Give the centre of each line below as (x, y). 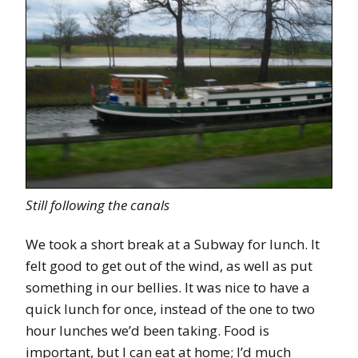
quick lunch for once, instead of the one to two (170, 309)
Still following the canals (97, 205)
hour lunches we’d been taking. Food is (147, 331)
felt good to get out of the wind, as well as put (169, 266)
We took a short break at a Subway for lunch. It (173, 245)
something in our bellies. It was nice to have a (168, 288)
